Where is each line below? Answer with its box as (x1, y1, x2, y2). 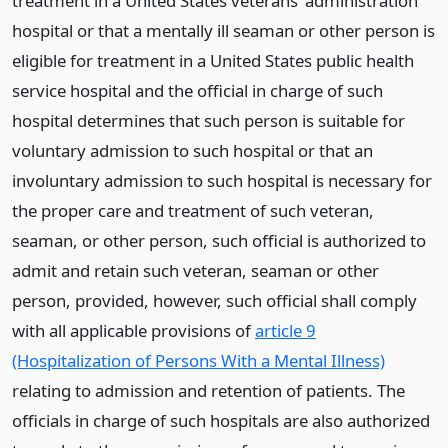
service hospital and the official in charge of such (12, 79, 383, 102)
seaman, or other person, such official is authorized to (12, 229, 426, 252)
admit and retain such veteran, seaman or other (12, 259, 379, 282)
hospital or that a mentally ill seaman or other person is (12, 19, 435, 42)
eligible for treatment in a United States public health (12, 49, 414, 72)
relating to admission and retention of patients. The (12, 379, 405, 402)
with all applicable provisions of (12, 319, 255, 342)
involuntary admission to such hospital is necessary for (12, 169, 432, 192)
